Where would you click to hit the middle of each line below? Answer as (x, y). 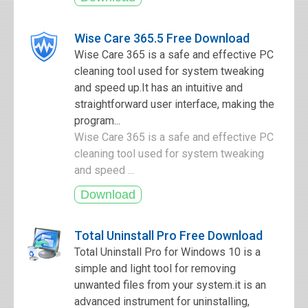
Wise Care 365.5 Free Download (162, 38)
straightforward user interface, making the (174, 104)
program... (97, 121)
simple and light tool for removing (155, 268)
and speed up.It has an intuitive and (158, 88)
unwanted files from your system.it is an (170, 285)
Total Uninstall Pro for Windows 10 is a (167, 252)
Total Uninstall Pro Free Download (168, 235)
